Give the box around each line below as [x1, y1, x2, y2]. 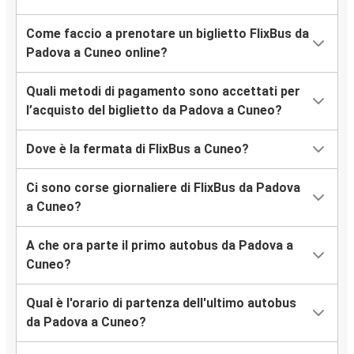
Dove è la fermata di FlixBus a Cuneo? [26, 141, 249, 157]
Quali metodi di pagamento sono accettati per [26, 84, 300, 100]
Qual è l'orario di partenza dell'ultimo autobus [26, 296, 296, 311]
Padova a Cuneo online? [26, 45, 168, 61]
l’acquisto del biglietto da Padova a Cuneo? [26, 103, 282, 119]
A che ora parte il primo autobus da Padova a [26, 238, 293, 254]
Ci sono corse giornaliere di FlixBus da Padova [26, 180, 300, 196]
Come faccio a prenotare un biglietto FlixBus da [26, 26, 309, 42]
